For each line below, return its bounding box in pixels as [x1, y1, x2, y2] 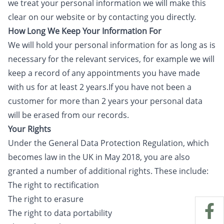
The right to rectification [8, 179, 99, 190]
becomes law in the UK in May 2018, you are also [8, 151, 190, 162]
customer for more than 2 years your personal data [8, 95, 202, 106]
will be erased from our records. [8, 109, 129, 120]
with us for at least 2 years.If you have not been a [8, 81, 191, 92]
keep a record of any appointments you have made [8, 67, 200, 78]
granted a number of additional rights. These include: [8, 165, 208, 176]
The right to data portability [8, 207, 112, 218]
